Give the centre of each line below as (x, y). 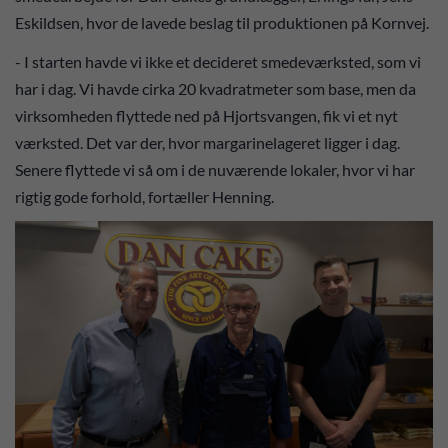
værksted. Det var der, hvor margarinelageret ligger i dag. (207, 142)
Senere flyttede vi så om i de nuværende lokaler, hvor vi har (215, 169)
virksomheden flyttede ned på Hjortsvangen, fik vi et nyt (206, 115)
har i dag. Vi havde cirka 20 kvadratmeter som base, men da (215, 88)
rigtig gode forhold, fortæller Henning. (147, 196)
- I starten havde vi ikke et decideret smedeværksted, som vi (218, 61)
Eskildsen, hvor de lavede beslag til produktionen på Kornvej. (223, 22)
